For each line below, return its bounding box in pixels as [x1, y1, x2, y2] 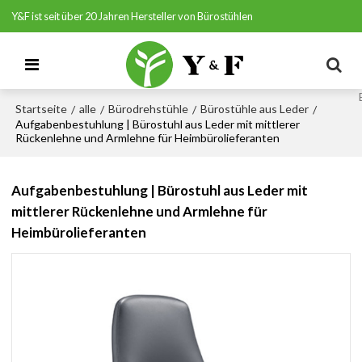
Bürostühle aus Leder [200, 102, 309, 116]
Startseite [15, 102, 68, 116]
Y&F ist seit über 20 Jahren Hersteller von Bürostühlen [11, 10, 254, 23]
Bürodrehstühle [108, 102, 189, 116]
